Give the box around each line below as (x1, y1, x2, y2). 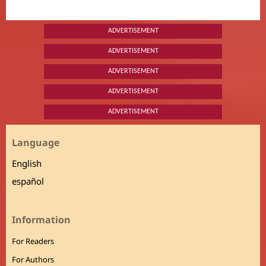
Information (11, 213, 71, 227)
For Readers (11, 236, 54, 247)
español (11, 175, 44, 188)
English (11, 157, 42, 170)
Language (11, 136, 59, 150)
